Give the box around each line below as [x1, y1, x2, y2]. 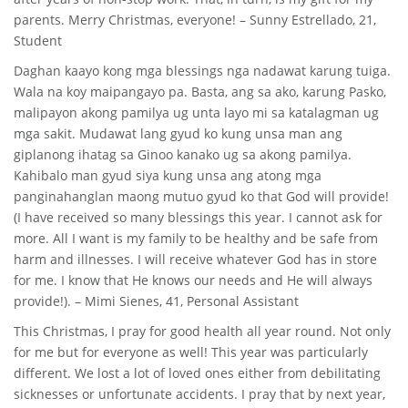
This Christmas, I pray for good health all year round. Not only [14, 322, 391, 340]
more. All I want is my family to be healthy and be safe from [14, 229, 378, 247]
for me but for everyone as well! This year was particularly [14, 343, 368, 361]
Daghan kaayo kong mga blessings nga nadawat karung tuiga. [14, 62, 391, 79]
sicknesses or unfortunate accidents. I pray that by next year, [14, 385, 385, 403]
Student [14, 32, 62, 49]
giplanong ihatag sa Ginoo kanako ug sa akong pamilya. [14, 146, 352, 163]
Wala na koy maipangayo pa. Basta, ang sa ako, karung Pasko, [14, 83, 386, 100]
